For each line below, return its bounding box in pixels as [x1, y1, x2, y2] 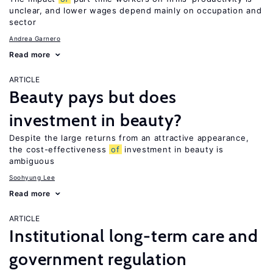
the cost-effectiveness [9, 144, 110, 154]
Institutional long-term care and [9, 225, 258, 246]
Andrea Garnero [9, 35, 60, 42]
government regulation [9, 249, 187, 269]
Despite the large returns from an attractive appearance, [9, 133, 249, 143]
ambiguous [9, 156, 55, 166]
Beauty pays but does [9, 87, 177, 107]
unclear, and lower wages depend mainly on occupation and [9, 5, 262, 15]
